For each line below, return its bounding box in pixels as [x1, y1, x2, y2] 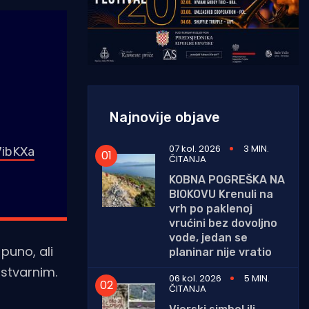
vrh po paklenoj [169, 201, 252, 215]
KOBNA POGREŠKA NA [169, 172, 285, 186]
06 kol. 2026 [169, 271, 221, 285]
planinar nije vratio [169, 245, 272, 259]
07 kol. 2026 [169, 141, 221, 155]
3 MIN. [243, 141, 269, 155]
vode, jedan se [169, 230, 248, 244]
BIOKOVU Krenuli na [169, 187, 273, 201]
